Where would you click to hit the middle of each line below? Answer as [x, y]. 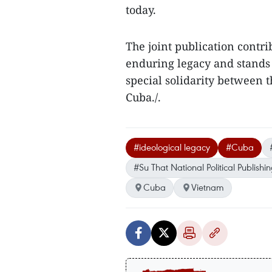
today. [141, 10]
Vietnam [208, 187]
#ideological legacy [172, 147]
